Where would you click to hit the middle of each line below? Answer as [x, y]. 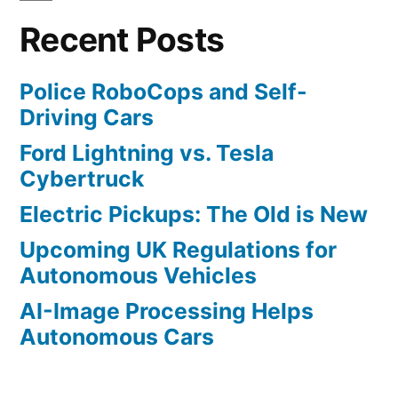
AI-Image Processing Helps [167, 311]
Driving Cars [87, 118]
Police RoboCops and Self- [163, 92]
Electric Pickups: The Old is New [194, 215]
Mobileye [187, 16]
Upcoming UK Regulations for [178, 250]
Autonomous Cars [117, 337]
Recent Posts [122, 40]
